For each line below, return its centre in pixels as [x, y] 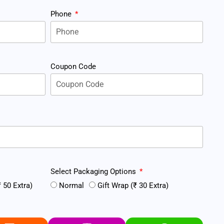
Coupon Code [73, 66]
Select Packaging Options [94, 171]
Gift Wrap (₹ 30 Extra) [133, 185]
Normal [71, 185]
